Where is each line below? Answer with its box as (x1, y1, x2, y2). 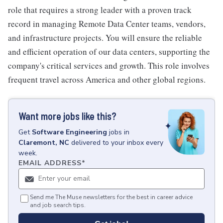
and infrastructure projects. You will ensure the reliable (8, 32, 202, 43)
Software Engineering (32, 127, 107, 137)
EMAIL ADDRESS (18, 158, 82, 168)
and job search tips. (30, 201, 86, 209)
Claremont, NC (18, 138, 69, 147)
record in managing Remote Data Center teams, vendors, (8, 18, 206, 29)
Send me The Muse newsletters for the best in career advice (30, 193, 193, 201)
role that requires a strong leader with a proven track (8, 4, 192, 15)
